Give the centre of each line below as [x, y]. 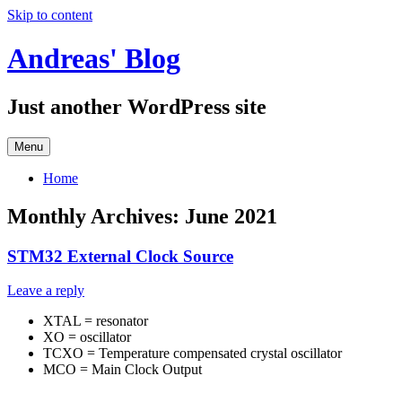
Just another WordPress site [137, 106]
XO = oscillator [87, 337]
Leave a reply [46, 291]
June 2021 [231, 216]
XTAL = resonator [96, 321]
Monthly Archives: [96, 216]
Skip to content [50, 15]
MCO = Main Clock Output [122, 370]
